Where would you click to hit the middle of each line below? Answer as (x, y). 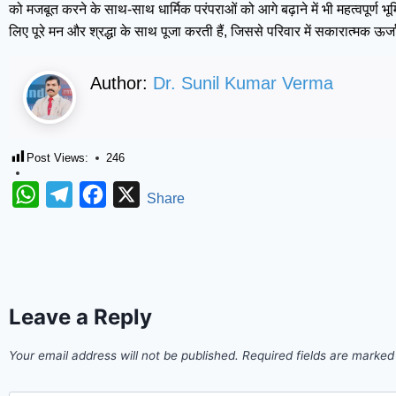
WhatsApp (72, 194)
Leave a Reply (80, 316)
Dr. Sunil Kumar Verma (243, 84)
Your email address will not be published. (124, 355)
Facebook (137, 194)
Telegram (102, 194)
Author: (122, 84)
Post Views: (57, 158)
